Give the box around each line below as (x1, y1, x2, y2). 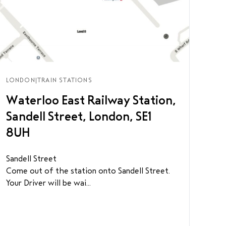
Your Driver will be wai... (6, 179, 91, 187)
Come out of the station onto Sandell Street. (6, 166, 170, 175)
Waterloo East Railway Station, (6, 94, 176, 107)
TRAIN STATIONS (37, 77, 92, 84)
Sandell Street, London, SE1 (6, 110, 151, 123)
